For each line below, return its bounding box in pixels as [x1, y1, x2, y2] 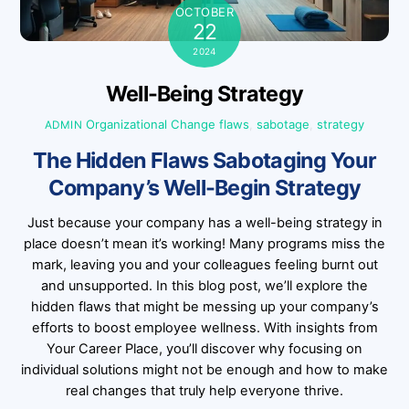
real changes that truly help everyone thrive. [66, 382, 343, 399]
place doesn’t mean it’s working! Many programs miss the [24, 235, 385, 252]
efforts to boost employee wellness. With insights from [31, 319, 378, 336]
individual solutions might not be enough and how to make [21, 361, 388, 378]
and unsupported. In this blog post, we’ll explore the [41, 277, 368, 294]
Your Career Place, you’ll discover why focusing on [47, 340, 362, 357]
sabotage [257, 117, 310, 132]
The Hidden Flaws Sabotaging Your [32, 147, 377, 174]
